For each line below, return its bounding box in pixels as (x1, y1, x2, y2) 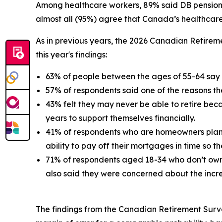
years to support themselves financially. (46, 113, 195, 123)
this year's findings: (36, 50, 107, 60)
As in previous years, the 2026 (36, 36, 150, 46)
